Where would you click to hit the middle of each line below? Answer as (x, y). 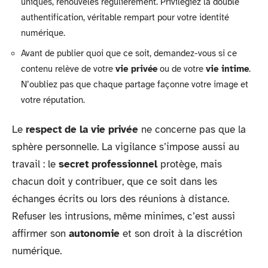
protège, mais (190, 164)
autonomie (94, 234)
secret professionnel (108, 164)
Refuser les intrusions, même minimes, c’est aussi (124, 216)
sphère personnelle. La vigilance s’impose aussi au (126, 147)
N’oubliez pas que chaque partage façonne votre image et (135, 84)
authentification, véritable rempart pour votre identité (125, 17)
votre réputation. (53, 100)
